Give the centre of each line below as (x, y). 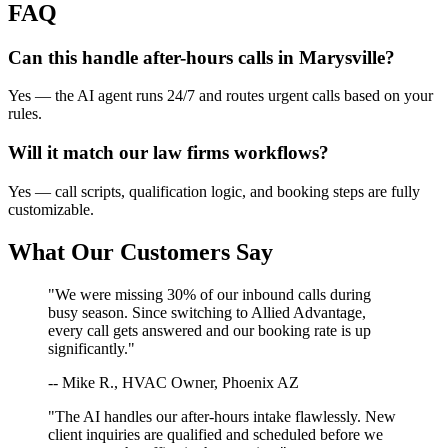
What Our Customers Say (140, 251)
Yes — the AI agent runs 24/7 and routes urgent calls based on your (220, 96)
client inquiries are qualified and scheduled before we (215, 434)
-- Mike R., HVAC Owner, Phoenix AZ (173, 382)
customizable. (51, 209)
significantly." (91, 348)
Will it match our (80, 153)
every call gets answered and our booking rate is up (209, 330)
